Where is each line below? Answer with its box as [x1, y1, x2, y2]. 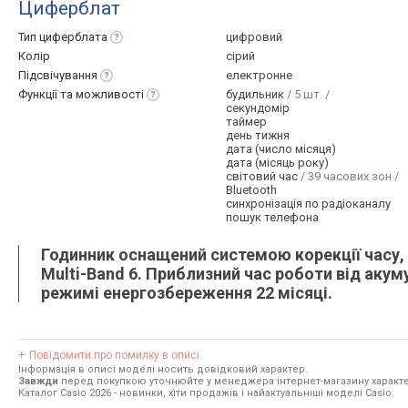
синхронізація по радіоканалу [226, 197, 391, 210]
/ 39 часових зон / [298, 169, 399, 183]
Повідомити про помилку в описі [29, 349, 199, 362]
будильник [226, 87, 284, 101]
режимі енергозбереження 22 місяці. [41, 283, 332, 302]
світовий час [226, 169, 298, 183]
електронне [226, 68, 292, 82]
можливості [76, 87, 144, 101]
